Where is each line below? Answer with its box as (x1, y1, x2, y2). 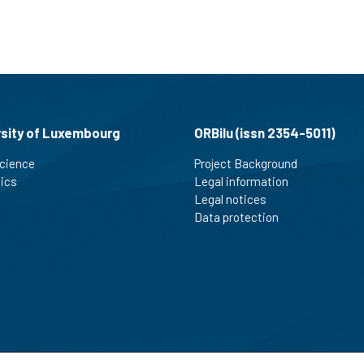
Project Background (194, 155, 297, 171)
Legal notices (194, 191, 266, 206)
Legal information (194, 173, 288, 188)
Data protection (194, 209, 279, 224)
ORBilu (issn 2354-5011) (194, 123, 335, 141)
